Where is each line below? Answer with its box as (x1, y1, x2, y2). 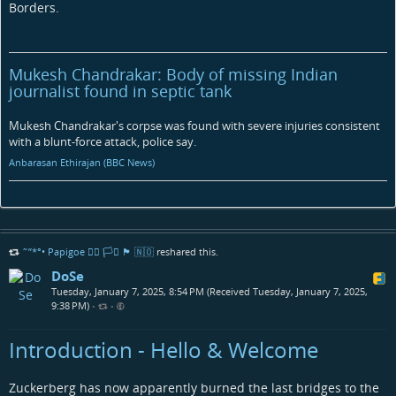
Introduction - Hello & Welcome (9, 334, 318, 364)
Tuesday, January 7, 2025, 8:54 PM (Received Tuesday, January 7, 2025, (51, 284, 368, 298)
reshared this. (154, 244, 218, 258)
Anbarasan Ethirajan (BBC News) (9, 156, 155, 170)
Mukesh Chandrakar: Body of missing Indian (9, 63, 338, 85)
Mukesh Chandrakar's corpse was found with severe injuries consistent (9, 117, 380, 133)
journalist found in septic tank (9, 80, 232, 102)
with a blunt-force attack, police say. (9, 133, 196, 149)
